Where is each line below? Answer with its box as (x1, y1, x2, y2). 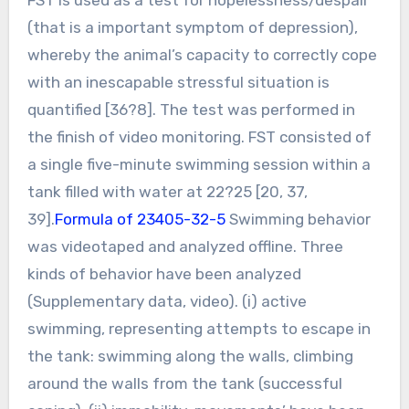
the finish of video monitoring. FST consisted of (26, 127, 372, 146)
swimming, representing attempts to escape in (26, 319, 371, 338)
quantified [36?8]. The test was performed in (26, 100, 355, 119)
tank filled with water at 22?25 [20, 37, (26, 182, 308, 201)
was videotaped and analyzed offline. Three (26, 236, 343, 256)
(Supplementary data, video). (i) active (26, 291, 307, 310)
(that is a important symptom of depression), (26, 17, 358, 37)
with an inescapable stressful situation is (26, 72, 330, 91)
